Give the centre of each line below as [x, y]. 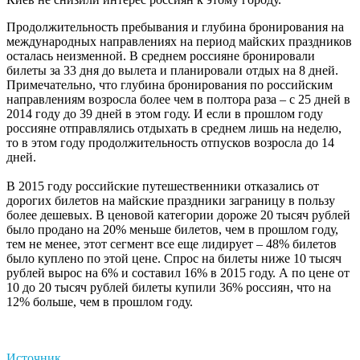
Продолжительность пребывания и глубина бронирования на [175, 27]
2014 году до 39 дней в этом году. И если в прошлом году [165, 113]
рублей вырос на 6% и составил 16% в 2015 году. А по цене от [178, 272]
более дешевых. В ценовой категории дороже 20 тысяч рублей [178, 215]
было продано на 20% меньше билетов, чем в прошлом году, [172, 229]
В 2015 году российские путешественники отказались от [163, 186]
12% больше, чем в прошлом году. [100, 301]
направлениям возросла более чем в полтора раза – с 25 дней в [178, 99]
